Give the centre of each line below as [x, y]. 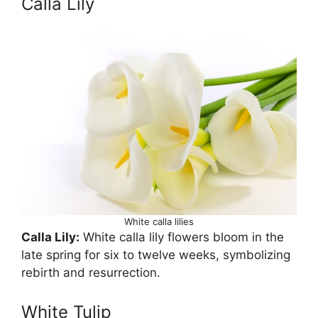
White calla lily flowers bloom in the [182, 237]
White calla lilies [159, 221]
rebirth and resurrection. [91, 272]
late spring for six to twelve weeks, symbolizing [156, 254]
